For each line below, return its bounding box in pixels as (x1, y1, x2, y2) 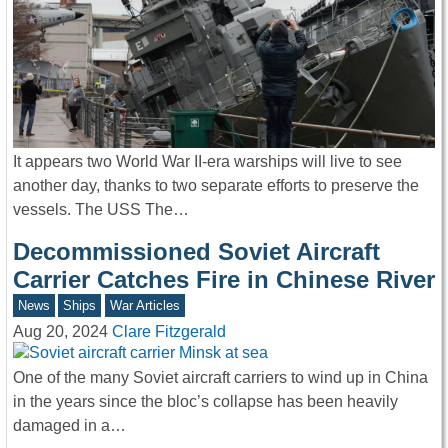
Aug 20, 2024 (13, 323, 108, 341)
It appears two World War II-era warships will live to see (13, 153, 402, 171)
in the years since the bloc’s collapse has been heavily (13, 392, 398, 410)
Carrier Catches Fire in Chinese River (13, 266, 435, 294)
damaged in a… (13, 416, 126, 434)
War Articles (109, 298, 180, 314)
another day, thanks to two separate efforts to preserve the (13, 177, 419, 195)
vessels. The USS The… (13, 201, 189, 219)
